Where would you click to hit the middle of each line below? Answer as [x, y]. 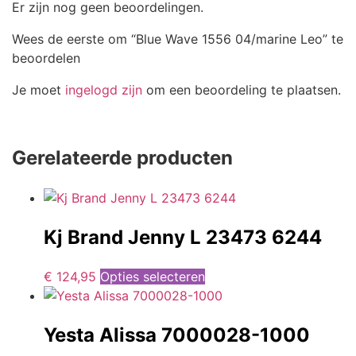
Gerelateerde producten [122, 157]
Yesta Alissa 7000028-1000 [177, 335]
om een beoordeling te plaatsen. [242, 89]
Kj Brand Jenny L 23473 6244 [183, 237]
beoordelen [46, 58]
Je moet [39, 89]
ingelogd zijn [104, 89]
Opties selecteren [153, 277]
